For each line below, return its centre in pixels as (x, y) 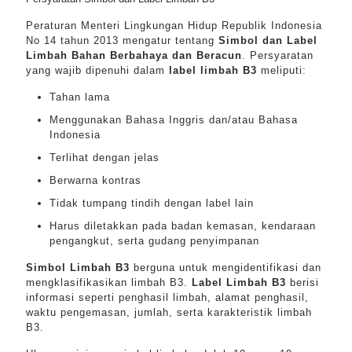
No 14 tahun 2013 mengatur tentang (122, 40)
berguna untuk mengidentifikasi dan (225, 268)
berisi (302, 282)
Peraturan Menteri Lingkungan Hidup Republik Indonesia (174, 26)
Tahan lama (80, 97)
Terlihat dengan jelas (104, 158)
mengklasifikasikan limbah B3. (109, 282)
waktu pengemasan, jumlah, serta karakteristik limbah (169, 312)
